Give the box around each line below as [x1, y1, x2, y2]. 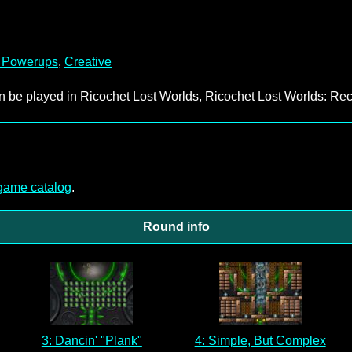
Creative [64, 55, 112, 68]
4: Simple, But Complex [194, 334, 326, 347]
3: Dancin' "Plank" [41, 334, 142, 347]
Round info [142, 220, 210, 233]
